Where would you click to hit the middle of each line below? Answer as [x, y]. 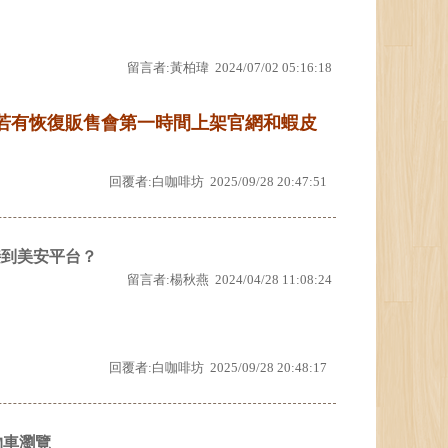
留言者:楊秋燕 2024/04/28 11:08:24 [229, 279]
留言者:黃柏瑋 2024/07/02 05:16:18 [229, 67]
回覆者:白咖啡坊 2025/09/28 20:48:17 [218, 367]
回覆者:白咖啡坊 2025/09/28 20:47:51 [218, 181]
